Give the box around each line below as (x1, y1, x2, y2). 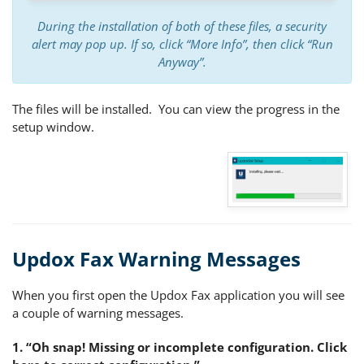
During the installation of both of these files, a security (37, 18, 327, 35)
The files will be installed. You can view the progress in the (12, 101, 340, 118)
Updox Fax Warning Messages (12, 245, 301, 273)
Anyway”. (158, 54, 206, 71)
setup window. (12, 119, 97, 136)
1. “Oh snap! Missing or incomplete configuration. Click (12, 339, 347, 356)
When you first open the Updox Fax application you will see (12, 287, 344, 304)
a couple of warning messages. (12, 305, 184, 322)
